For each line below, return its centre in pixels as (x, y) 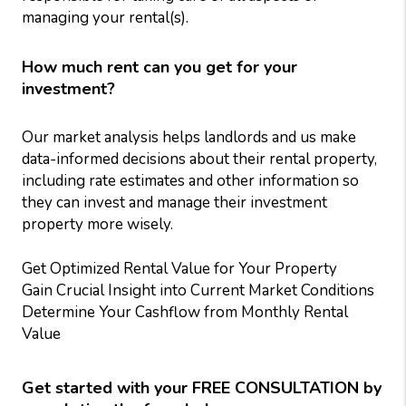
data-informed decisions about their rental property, (199, 159)
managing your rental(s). (105, 18)
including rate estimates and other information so (190, 181)
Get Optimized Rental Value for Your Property (179, 269)
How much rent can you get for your (159, 67)
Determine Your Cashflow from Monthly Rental (185, 312)
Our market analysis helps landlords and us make (189, 137)
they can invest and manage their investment (174, 203)
